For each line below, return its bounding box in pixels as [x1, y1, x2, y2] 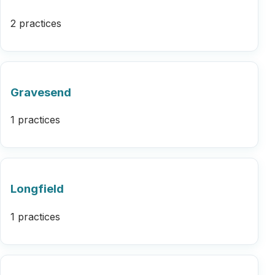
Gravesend [10, 85, 71, 99]
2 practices [10, 17, 61, 30]
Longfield [10, 182, 64, 196]
